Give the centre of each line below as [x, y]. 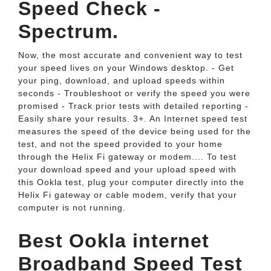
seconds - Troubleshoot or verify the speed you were [134, 93]
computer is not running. [72, 207]
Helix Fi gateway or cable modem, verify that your [128, 195]
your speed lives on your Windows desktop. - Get [126, 68]
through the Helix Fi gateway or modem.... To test [127, 157]
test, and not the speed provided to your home [120, 144]
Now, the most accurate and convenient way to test [130, 55]
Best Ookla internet [114, 241]
